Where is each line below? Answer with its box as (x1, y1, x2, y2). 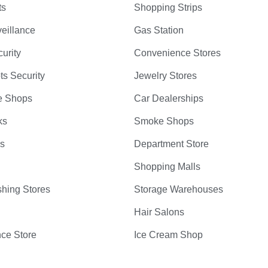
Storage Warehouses (134, 184, 223, 194)
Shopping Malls (134, 162, 200, 172)
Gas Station (134, 25, 184, 35)
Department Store (134, 139, 209, 149)
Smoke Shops (134, 116, 194, 126)
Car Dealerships (134, 93, 203, 103)
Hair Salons (134, 207, 184, 217)
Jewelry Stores (134, 71, 197, 81)
